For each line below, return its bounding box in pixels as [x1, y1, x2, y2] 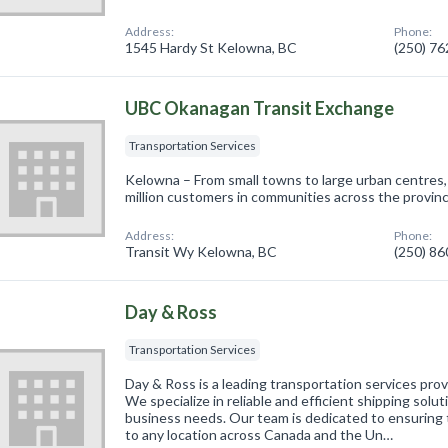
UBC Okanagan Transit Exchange [125, 96, 395, 119]
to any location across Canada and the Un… [125, 425, 394, 443]
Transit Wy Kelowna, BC [125, 242, 278, 260]
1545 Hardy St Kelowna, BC [125, 38, 298, 56]
